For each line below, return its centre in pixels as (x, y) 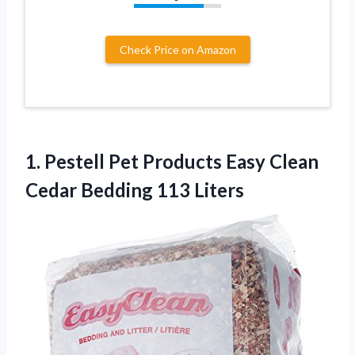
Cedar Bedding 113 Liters (135, 190)
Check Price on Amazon (177, 50)
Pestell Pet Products (133, 162)
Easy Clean (270, 162)
